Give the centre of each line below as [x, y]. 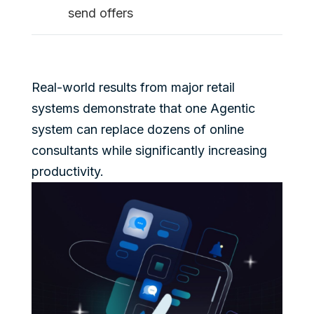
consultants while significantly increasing [149, 150]
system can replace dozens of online [137, 129]
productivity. [67, 171]
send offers [100, 13]
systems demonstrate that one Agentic [143, 108]
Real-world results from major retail [133, 87]
